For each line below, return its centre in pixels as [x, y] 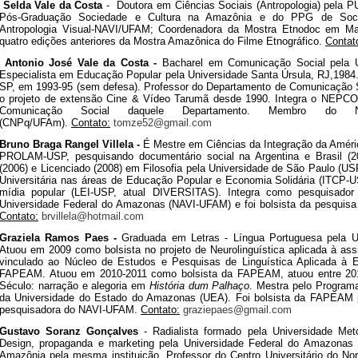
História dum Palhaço [199, 286]
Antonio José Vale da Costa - [83, 63]
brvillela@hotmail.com [93, 216]
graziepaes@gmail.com [237, 310]
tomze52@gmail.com [163, 123]
